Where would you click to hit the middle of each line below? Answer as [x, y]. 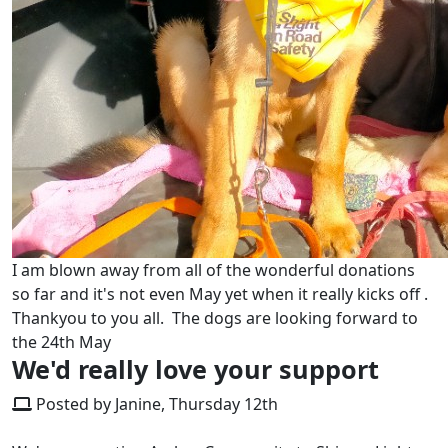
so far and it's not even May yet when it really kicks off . [220, 294]
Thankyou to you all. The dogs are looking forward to [215, 318]
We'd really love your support [195, 369]
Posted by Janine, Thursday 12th [155, 404]
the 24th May [61, 342]
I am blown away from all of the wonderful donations [213, 270]
